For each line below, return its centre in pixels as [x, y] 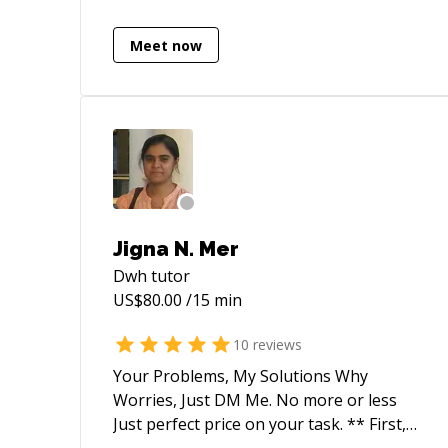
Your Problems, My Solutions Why [240, 376]
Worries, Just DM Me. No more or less [194, 400]
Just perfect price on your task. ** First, [230, 424]
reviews [275, 344]
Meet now [166, 45]
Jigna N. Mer [176, 249]
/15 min [212, 300]
